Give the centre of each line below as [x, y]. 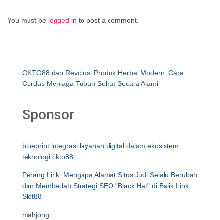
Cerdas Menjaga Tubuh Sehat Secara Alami [90, 83]
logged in [62, 20]
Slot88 [32, 196]
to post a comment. [108, 20]
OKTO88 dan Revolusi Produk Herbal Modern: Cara [103, 73]
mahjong [36, 215]
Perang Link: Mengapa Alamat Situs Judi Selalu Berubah [110, 175]
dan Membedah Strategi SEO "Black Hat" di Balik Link [105, 186]
